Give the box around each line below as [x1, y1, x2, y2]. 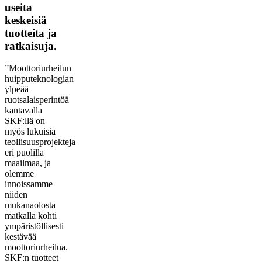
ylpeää [5, 84, 29, 95]
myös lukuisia [5, 126, 56, 137]
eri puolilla [5, 147, 44, 158]
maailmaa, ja [5, 158, 51, 168]
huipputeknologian [5, 74, 74, 84]
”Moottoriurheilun [5, 63, 71, 74]
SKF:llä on [5, 116, 45, 126]
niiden [5, 189, 27, 200]
